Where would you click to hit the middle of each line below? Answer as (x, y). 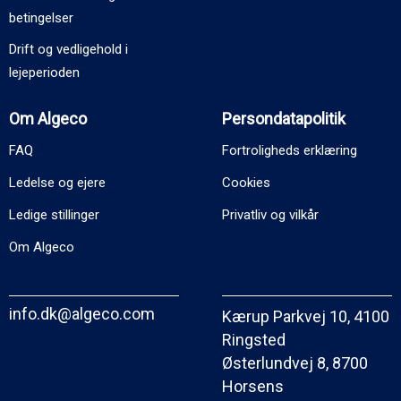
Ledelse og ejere (57, 182)
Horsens (253, 386)
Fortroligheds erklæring (290, 150)
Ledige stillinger (54, 214)
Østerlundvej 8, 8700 (295, 363)
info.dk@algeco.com (82, 313)
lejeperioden (44, 72)
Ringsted (254, 339)
